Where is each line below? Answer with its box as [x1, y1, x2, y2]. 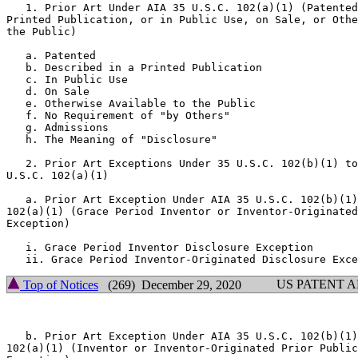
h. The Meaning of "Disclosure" [6, 133, 217, 145]
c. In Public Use [6, 74, 128, 86]
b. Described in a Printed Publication [6, 62, 262, 74]
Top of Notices [20, 278, 98, 292]
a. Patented [6, 50, 96, 62]
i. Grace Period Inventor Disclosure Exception [6, 241, 313, 253]
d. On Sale [6, 86, 89, 97]
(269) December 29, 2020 [98, 278, 241, 292]
